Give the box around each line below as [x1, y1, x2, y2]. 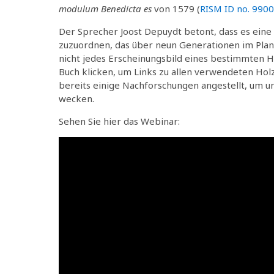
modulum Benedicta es [59, 2, 152, 15]
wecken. [59, 92, 94, 105]
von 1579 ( [152, 2, 200, 15]
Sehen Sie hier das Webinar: [59, 114, 180, 127]
